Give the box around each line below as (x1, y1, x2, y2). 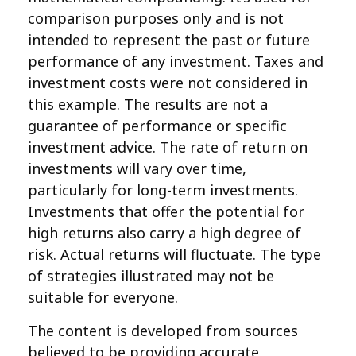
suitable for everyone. (28, 288, 178, 307)
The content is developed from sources (28, 321, 298, 340)
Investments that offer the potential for (28, 202, 304, 221)
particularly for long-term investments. (28, 180, 298, 199)
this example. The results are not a (28, 95, 268, 114)
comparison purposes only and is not (28, 9, 284, 28)
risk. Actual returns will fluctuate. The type (28, 245, 321, 264)
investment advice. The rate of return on (28, 137, 308, 157)
